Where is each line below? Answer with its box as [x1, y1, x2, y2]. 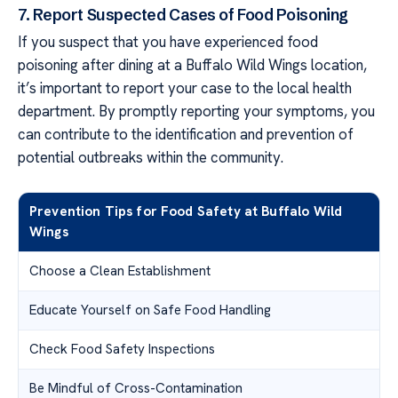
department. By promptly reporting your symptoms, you [18, 101, 375, 122]
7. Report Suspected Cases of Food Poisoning [18, 4, 348, 25]
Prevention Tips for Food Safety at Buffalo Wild [29, 203, 343, 221]
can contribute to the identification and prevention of [18, 124, 354, 145]
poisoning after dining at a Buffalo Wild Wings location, [18, 55, 367, 76]
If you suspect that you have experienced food [18, 32, 318, 52]
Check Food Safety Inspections [29, 340, 215, 359]
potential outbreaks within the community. [18, 147, 283, 168]
